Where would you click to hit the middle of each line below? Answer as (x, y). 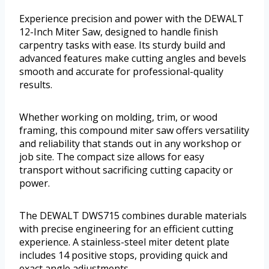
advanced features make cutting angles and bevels (133, 59)
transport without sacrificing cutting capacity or (126, 170)
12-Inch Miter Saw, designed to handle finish (119, 32)
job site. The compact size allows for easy (112, 157)
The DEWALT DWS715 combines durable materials (133, 216)
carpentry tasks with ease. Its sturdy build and (122, 45)
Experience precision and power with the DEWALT (131, 19)
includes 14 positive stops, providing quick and (123, 255)
